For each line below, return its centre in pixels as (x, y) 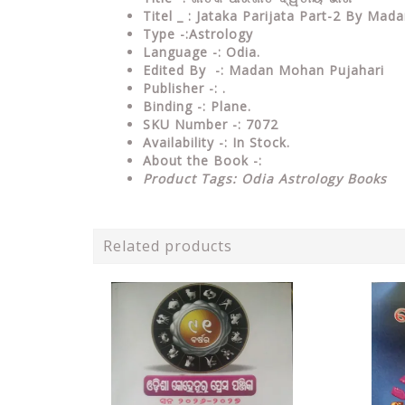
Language (178, 52)
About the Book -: (202, 160)
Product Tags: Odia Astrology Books (265, 178)
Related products (168, 245)
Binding (170, 106)
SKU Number (188, 124)
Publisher (176, 88)
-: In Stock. (254, 142)
